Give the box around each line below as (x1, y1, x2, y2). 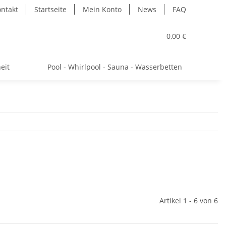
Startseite (34, 5, 67, 14)
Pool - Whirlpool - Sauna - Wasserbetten (47, 62, 182, 72)
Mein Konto (83, 5, 122, 14)
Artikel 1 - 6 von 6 (159, 196, 218, 205)
